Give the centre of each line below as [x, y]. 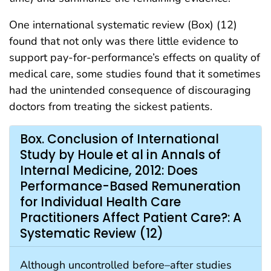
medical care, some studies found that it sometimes [135, 74]
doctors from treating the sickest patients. [111, 107]
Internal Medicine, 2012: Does [109, 170]
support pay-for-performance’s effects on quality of [135, 58]
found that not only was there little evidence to [124, 41]
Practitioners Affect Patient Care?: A [131, 217]
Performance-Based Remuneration [130, 186]
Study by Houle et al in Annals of [120, 155]
